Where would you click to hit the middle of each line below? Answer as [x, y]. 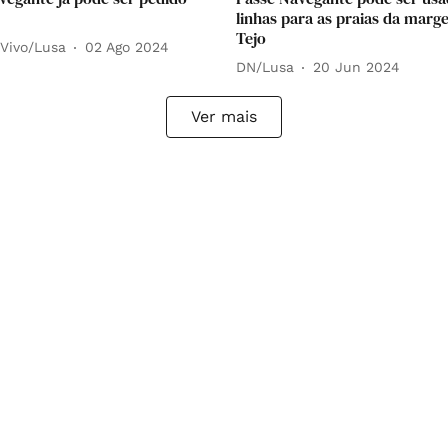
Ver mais [224, 116]
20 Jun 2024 [356, 67]
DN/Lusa [265, 67]
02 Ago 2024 [127, 47]
